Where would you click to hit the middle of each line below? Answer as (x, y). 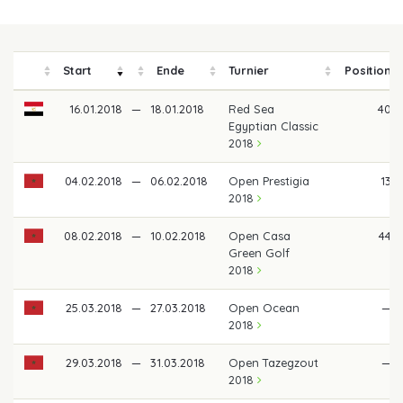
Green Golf (260, 252)
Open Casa (260, 235)
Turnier (249, 70)
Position (367, 70)
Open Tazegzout (274, 362)
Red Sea (252, 108)
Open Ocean (264, 307)
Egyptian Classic (274, 125)
